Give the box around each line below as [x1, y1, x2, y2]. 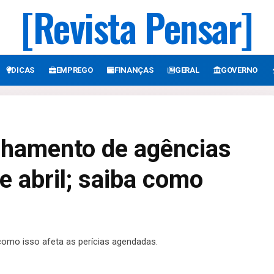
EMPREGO [56, 65, 93, 75]
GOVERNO [221, 65, 257, 75]
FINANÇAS [114, 65, 154, 75]
